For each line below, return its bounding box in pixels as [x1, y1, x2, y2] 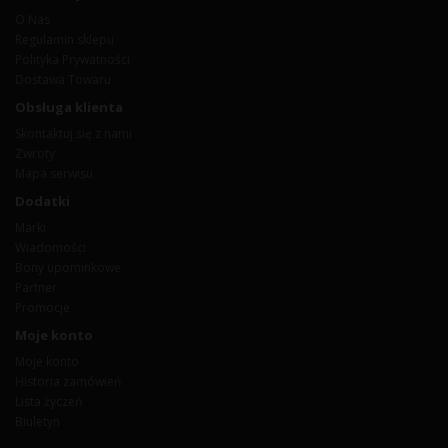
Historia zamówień [15, 373, 121, 390]
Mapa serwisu [15, 165, 93, 182]
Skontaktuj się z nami [15, 125, 132, 142]
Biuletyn [15, 413, 60, 430]
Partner [15, 279, 57, 296]
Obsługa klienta [15, 98, 123, 116]
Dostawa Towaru [15, 71, 111, 88]
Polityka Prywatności [15, 51, 130, 68]
